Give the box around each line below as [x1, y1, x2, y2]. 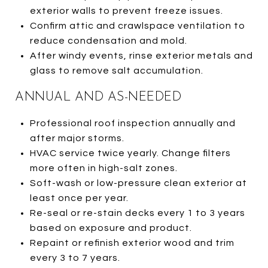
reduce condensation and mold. [29, 35, 187, 45]
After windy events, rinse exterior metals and [29, 50, 253, 60]
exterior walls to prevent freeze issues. [29, 5, 223, 16]
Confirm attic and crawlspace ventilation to [29, 20, 245, 31]
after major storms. [29, 133, 124, 143]
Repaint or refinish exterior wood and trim [29, 237, 234, 248]
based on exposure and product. [29, 223, 192, 233]
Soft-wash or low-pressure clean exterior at [29, 178, 247, 188]
